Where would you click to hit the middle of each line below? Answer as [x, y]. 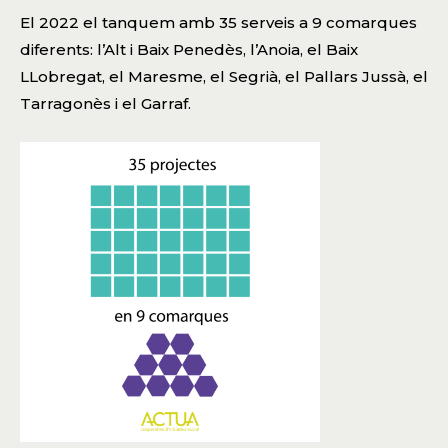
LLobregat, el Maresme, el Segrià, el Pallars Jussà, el [224, 77]
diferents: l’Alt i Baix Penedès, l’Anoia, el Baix [189, 50]
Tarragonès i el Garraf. [105, 104]
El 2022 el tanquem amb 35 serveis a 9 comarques [218, 23]
